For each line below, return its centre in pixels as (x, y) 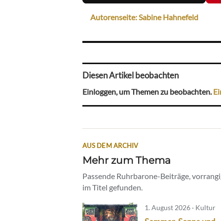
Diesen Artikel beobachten (130, 75)
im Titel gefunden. (112, 187)
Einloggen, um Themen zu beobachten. (148, 91)
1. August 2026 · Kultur (180, 207)
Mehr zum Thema (127, 160)
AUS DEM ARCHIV (110, 145)
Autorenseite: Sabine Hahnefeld (144, 17)
